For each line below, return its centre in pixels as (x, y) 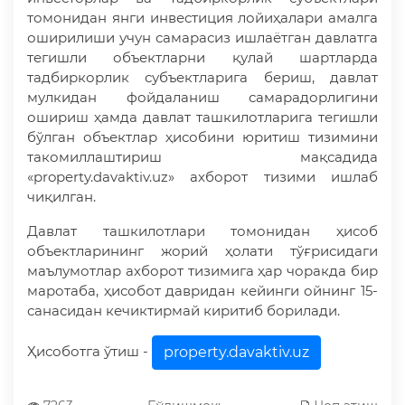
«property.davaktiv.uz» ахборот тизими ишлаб (202, 177)
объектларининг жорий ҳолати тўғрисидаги (202, 251)
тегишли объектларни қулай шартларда (202, 57)
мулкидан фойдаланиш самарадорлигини (202, 97)
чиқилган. (61, 197)
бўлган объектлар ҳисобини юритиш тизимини (202, 137)
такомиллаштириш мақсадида (202, 157)
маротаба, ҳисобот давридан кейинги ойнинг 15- (202, 291)
